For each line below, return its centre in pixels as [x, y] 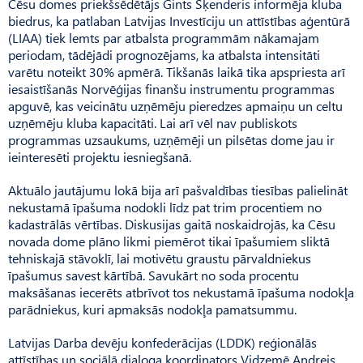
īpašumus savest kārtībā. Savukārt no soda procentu [154, 275]
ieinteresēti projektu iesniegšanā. [100, 156]
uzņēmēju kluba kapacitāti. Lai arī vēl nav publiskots [153, 122]
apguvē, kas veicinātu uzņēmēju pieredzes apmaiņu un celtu [175, 105]
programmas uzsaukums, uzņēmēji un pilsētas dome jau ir [171, 139]
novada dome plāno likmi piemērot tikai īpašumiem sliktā [169, 241]
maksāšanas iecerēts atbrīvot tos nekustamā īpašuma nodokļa [181, 292]
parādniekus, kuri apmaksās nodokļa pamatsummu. [152, 309]
